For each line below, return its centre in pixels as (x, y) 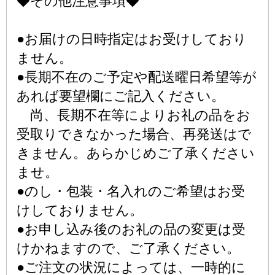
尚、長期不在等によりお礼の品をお (134, 115)
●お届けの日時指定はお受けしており (132, 39)
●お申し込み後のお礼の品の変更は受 (131, 229)
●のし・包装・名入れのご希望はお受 (131, 191)
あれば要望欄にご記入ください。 (121, 96)
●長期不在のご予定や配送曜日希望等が (137, 77)
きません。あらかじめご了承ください (136, 153)
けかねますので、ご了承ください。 (128, 248)
